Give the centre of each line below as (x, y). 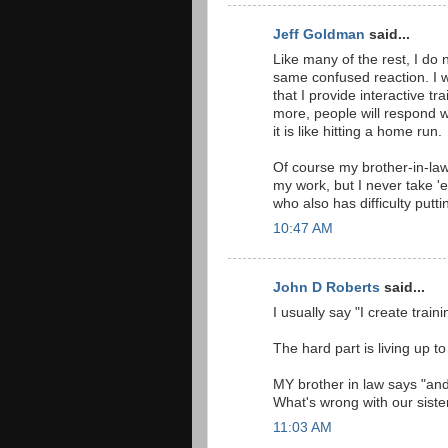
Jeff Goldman (319, 34)
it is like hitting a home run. (357, 131)
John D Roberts (326, 287)
